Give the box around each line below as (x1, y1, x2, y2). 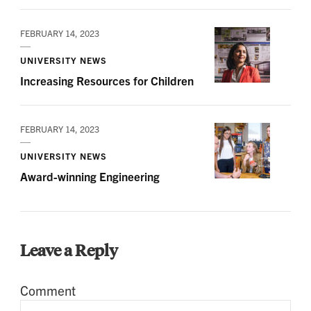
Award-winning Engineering (20, 169, 160, 184)
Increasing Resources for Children (20, 73, 194, 88)
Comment (20, 282, 76, 299)
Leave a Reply (20, 239, 121, 260)
